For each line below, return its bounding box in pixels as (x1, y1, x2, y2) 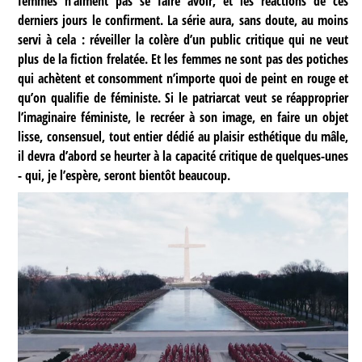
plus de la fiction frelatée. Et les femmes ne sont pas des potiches (18, 50, 349, 69)
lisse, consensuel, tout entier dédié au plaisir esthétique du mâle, (18, 128, 349, 146)
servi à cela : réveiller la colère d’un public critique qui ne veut (18, 31, 349, 49)
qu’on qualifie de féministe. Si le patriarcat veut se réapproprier (18, 89, 349, 107)
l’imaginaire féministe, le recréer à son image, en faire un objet (18, 108, 349, 127)
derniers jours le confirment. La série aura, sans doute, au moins (18, 11, 349, 30)
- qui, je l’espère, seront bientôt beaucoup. (18, 166, 231, 185)
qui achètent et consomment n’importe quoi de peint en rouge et (18, 69, 349, 88)
